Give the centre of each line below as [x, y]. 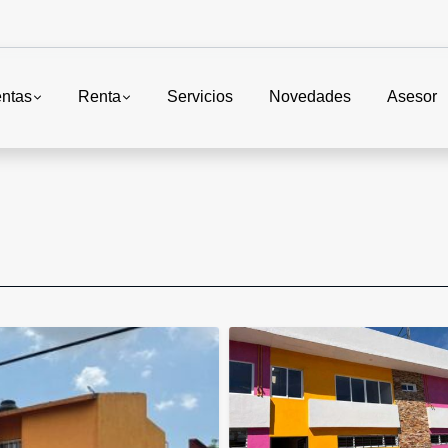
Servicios [200, 97]
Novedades [310, 97]
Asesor [412, 97]
